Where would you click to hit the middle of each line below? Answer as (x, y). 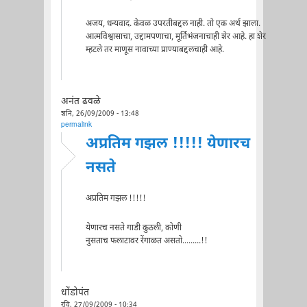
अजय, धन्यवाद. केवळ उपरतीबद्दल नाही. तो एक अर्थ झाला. (173, 24)
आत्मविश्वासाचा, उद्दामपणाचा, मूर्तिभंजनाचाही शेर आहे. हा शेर (175, 37)
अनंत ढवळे (81, 102)
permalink (76, 125)
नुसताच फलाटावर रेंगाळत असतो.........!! (146, 241)
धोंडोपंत (75, 293)
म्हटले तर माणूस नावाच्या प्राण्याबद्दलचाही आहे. (155, 50)
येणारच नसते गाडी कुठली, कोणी (133, 228)
